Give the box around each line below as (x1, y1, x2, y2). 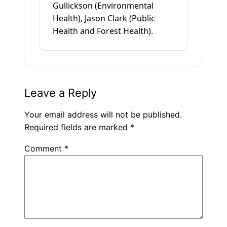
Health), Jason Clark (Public (53, 12, 155, 24)
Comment (24, 143, 64, 154)
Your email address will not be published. (24, 109, 182, 120)
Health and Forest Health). (53, 25, 153, 36)
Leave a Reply (24, 86, 97, 99)
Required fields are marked (24, 122, 130, 132)
